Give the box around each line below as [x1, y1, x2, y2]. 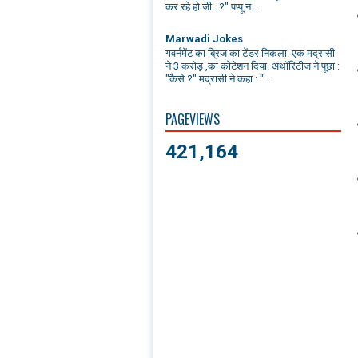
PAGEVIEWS [165, 109, 220, 129]
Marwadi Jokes [165, 33, 243, 46]
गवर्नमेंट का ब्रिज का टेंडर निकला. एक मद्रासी [165, 46, 335, 59]
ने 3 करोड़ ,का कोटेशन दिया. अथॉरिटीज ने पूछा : [165, 59, 340, 72]
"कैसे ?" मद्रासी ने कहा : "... [165, 72, 271, 85]
